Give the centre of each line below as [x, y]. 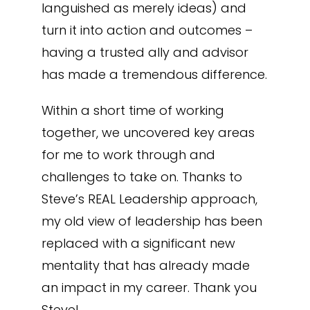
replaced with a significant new [138, 243]
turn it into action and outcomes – [147, 30]
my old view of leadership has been [152, 221]
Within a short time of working [133, 110]
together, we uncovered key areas [148, 133]
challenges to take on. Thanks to [142, 177]
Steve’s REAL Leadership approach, [149, 199]
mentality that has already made [145, 265]
